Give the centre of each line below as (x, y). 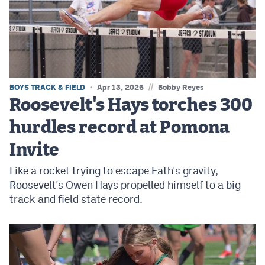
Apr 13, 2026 (120, 87)
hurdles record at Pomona (119, 127)
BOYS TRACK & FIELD (47, 87)
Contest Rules (40, 72)
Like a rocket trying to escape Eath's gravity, (114, 170)
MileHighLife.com (65, 9)
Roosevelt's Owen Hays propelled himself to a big (125, 185)
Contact (29, 48)
